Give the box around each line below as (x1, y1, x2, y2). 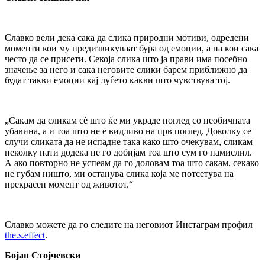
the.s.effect (5, 230, 45, 240)
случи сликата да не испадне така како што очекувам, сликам (5, 136, 253, 147)
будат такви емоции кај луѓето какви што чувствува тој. (5, 75, 230, 85)
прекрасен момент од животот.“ (5, 179, 133, 189)
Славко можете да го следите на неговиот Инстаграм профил (5, 219, 253, 230)
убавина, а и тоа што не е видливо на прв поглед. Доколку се (5, 125, 251, 136)
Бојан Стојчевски (5, 250, 80, 260)
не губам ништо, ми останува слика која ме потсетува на (5, 168, 234, 179)
